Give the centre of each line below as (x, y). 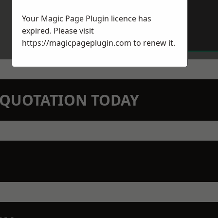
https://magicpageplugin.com (77, 43)
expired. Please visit (58, 31)
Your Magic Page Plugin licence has (87, 18)
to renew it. (153, 43)
